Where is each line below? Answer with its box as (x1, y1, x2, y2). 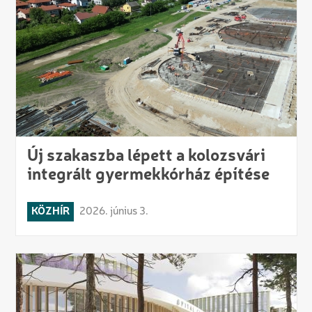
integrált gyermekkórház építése (26, 167, 270, 185)
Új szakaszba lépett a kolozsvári (26, 148, 265, 166)
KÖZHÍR (31, 206, 70, 218)
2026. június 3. (79, 206, 148, 218)
